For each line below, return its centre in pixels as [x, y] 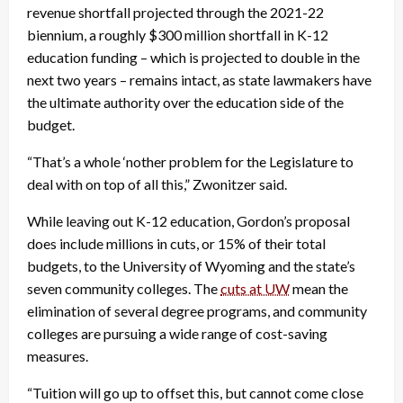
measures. [58, 356]
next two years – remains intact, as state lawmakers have [199, 80]
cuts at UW [255, 289]
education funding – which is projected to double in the [193, 58]
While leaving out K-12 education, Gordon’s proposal [188, 221]
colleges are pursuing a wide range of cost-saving [177, 334]
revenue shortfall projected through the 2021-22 [175, 13]
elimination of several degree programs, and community [197, 311]
